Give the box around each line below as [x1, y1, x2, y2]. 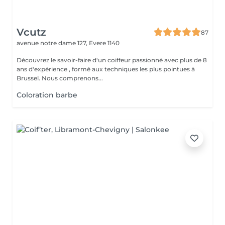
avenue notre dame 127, [17, 39, 89, 47]
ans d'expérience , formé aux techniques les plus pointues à [17, 65, 195, 73]
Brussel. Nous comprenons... [42, 74, 103, 82]
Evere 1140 [89, 39, 120, 47]
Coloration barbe [17, 90, 77, 99]
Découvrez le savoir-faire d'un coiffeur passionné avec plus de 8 [17, 56, 207, 64]
